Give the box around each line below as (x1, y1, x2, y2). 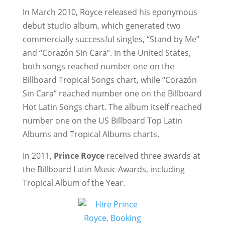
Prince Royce (53, 150, 106, 161)
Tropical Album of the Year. (22, 177, 125, 188)
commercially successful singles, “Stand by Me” (22, 34, 199, 45)
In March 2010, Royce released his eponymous (22, 7, 197, 18)
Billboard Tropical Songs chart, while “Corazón (22, 74, 197, 85)
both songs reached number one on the (22, 61, 174, 72)
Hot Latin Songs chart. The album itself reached (22, 101, 202, 113)
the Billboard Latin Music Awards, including (22, 164, 185, 175)
